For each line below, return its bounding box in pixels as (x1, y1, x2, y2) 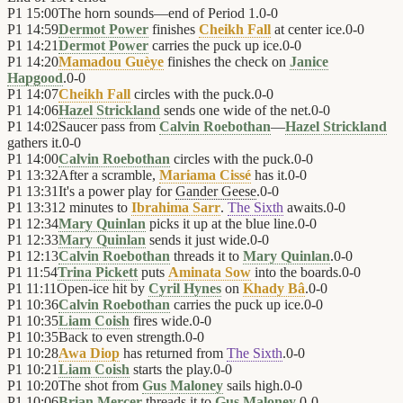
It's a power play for (58, 184, 175, 200)
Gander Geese (175, 184, 256, 200)
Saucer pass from (58, 119, 159, 135)
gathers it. (7, 135, 62, 151)
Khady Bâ (243, 281, 305, 297)
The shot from (58, 378, 142, 394)
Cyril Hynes (148, 281, 221, 297)
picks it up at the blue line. (146, 216, 298, 232)
